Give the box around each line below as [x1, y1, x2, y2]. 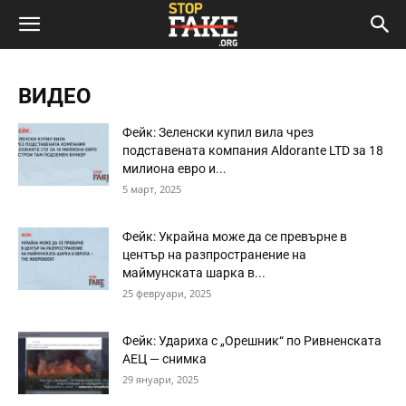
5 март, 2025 [122, 182, 181, 196]
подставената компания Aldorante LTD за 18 [122, 143, 383, 158]
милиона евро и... [122, 161, 227, 176]
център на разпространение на [122, 247, 306, 262]
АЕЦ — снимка [122, 352, 207, 366]
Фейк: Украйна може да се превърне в [122, 229, 347, 244]
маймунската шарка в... [122, 266, 266, 280]
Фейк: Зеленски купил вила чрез [122, 125, 314, 140]
